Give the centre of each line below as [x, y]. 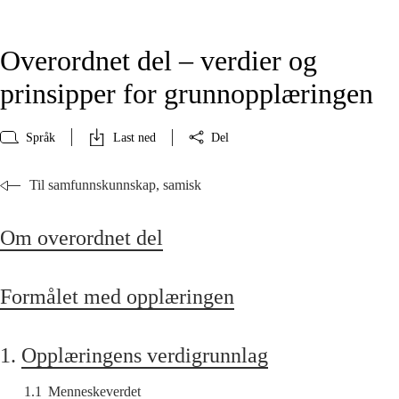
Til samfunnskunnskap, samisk [115, 185]
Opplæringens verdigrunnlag [145, 356]
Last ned [134, 137]
